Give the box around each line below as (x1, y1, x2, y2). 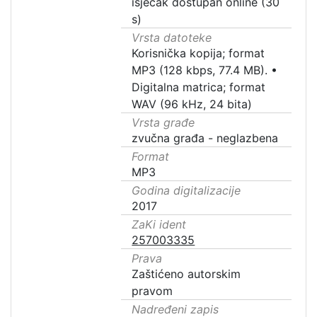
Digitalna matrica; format (132, 80, 266, 94)
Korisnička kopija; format (132, 46, 265, 60)
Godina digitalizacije (132, 183, 241, 197)
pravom (132, 284, 173, 298)
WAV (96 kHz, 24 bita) (132, 97, 253, 111)
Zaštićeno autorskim (132, 267, 241, 281)
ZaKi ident (132, 217, 187, 231)
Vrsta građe (132, 115, 195, 129)
